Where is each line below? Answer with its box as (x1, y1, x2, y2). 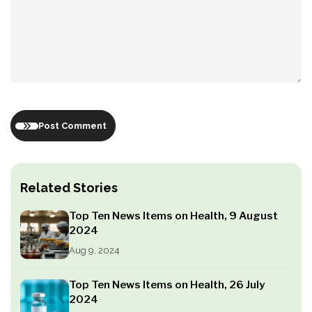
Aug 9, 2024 (69, 245, 120, 256)
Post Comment (38, 120, 107, 132)
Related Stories (20, 180, 118, 196)
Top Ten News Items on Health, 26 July (69, 279, 265, 292)
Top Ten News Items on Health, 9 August (69, 210, 278, 223)
